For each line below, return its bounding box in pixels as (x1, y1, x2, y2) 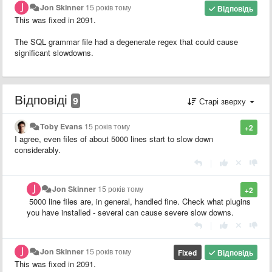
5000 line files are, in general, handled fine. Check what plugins (27, 195, 251, 207)
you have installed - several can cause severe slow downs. (27, 206, 234, 218)
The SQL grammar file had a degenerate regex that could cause (15, 35, 238, 47)
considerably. (15, 143, 61, 155)
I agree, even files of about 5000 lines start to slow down (15, 132, 213, 144)
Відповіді (15, 89, 71, 108)
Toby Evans (40, 120, 83, 132)
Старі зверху (197, 95, 248, 107)
